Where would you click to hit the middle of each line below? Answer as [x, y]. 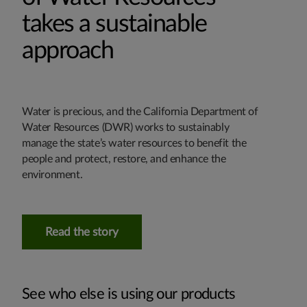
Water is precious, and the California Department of [140, 111]
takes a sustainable [114, 24]
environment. [53, 174]
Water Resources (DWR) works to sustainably [126, 127]
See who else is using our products [129, 294]
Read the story [82, 232]
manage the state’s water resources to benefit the [134, 143]
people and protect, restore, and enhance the [124, 159]
